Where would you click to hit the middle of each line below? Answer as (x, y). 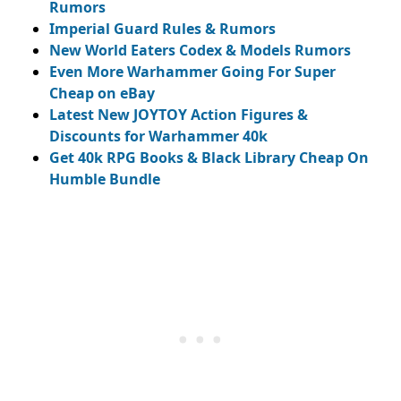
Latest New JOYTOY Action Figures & (179, 114)
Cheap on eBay (102, 93)
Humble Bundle (105, 179)
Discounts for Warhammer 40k (158, 136)
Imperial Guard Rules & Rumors (162, 28)
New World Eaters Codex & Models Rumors (200, 50)
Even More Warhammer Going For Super (192, 71)
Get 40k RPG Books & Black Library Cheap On (209, 157)
